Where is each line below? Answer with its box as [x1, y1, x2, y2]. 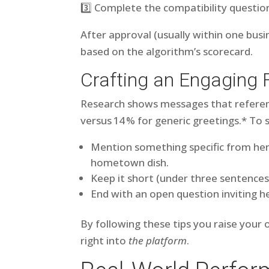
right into [80, 234, 129, 247]
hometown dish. [91, 156, 169, 169]
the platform [128, 234, 187, 247]
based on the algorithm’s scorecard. [80, 44, 253, 58]
